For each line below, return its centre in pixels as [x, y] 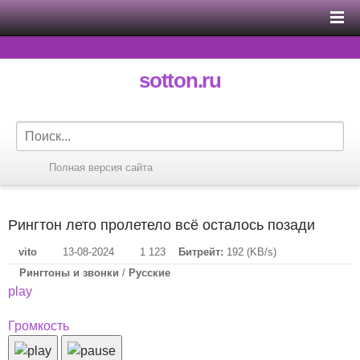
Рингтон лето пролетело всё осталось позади [162, 225]
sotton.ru [180, 80]
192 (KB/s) [250, 252]
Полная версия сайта [101, 168]
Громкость [39, 326]
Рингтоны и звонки [69, 273]
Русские [149, 273]
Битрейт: [201, 252]
